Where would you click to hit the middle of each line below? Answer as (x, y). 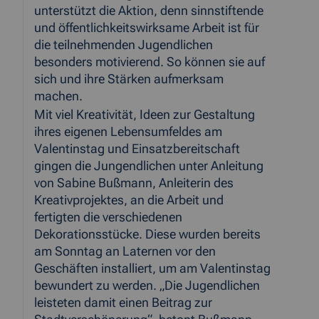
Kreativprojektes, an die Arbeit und (129, 200)
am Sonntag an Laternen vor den (125, 252)
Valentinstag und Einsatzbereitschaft (137, 149)
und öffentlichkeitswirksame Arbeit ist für (147, 28)
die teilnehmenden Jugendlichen (124, 45)
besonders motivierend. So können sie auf (150, 62)
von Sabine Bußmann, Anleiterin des (134, 183)
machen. (58, 96)
